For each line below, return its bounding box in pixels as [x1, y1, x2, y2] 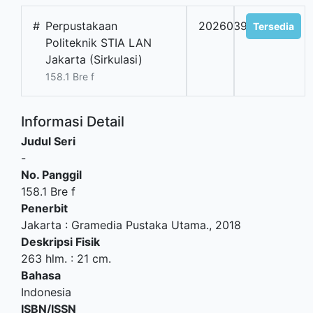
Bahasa [21, 268, 61, 282]
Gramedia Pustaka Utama [71, 217, 206, 232]
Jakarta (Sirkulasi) [45, 52, 143, 66]
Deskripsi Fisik [21, 234, 100, 249]
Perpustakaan [45, 18, 117, 33]
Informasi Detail [21, 112, 124, 130]
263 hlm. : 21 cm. [21, 251, 111, 265]
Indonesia [21, 284, 71, 299]
